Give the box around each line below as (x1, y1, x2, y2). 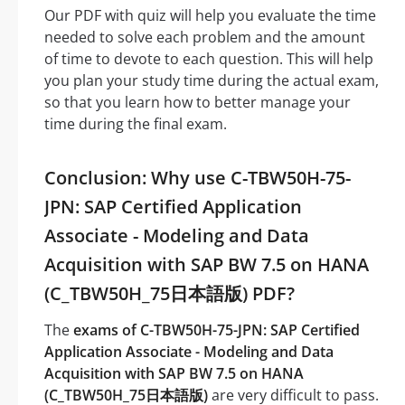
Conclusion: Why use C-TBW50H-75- (44, 165, 351, 191)
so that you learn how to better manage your (44, 92, 351, 113)
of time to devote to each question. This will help (44, 49, 373, 70)
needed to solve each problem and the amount (44, 27, 365, 48)
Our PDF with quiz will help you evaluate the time (44, 5, 376, 26)
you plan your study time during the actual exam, (44, 71, 379, 91)
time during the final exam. (44, 114, 227, 135)
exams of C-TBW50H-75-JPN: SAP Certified (73, 320, 360, 341)
